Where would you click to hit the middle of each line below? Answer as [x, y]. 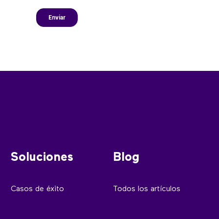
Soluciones [42, 158]
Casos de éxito [38, 189]
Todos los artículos [146, 189]
